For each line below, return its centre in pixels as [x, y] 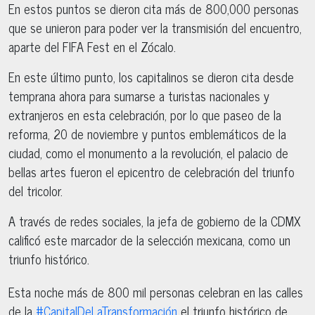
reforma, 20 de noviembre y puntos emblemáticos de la [147, 133]
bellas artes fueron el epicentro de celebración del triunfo [152, 171]
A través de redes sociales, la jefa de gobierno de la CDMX [155, 220]
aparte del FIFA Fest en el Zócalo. [92, 46]
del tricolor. [36, 190]
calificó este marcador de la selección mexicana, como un [149, 239]
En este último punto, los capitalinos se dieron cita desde [151, 76]
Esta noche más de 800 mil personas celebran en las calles [156, 291]
